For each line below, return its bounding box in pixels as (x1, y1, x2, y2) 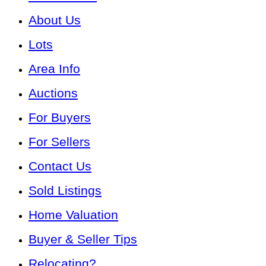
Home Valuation (28, 207, 118, 221)
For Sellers (28, 134, 90, 148)
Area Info (28, 61, 80, 75)
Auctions (28, 85, 78, 100)
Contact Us (28, 159, 91, 173)
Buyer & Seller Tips (28, 232, 137, 246)
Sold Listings (28, 183, 102, 197)
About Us (28, 12, 81, 27)
